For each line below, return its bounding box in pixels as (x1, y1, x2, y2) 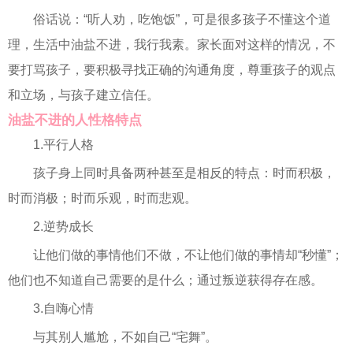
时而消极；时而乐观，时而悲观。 (8, 191, 197, 205)
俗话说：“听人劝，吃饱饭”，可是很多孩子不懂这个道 (33, 13, 331, 26)
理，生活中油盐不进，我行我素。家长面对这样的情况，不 (8, 38, 336, 51)
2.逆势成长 (33, 220, 94, 233)
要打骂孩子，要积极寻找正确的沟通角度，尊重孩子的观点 (8, 63, 336, 76)
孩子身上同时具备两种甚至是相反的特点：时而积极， (33, 166, 336, 180)
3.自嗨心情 (33, 302, 94, 315)
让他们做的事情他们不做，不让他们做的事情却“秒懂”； (33, 248, 344, 262)
